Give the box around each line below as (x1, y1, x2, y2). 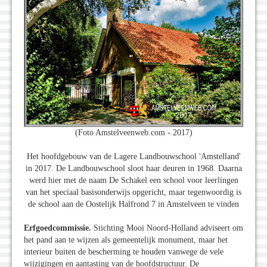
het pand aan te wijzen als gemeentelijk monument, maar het (24, 235, 228, 245)
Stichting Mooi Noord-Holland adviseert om (94, 223, 243, 233)
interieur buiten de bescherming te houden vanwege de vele (24, 247, 223, 257)
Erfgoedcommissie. (24, 223, 94, 233)
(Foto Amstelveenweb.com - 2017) (74, 128, 193, 138)
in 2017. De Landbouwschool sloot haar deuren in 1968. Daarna (25, 164, 242, 173)
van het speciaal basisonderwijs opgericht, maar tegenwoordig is (26, 188, 241, 197)
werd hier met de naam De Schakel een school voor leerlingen (29, 176, 238, 185)
